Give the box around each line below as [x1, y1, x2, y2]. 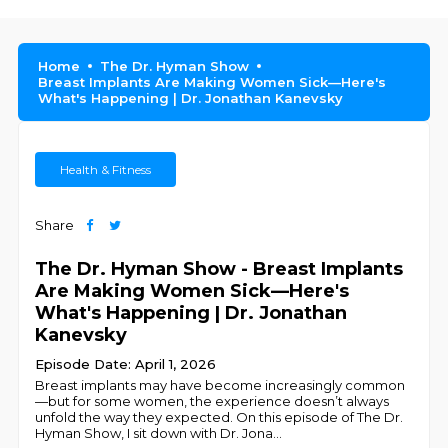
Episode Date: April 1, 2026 [35, 356, 217, 372]
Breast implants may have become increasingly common [35, 377, 406, 393]
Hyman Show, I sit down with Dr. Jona [35, 425, 274, 441]
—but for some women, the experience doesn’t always [35, 393, 390, 409]
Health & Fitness [60, 162, 152, 177]
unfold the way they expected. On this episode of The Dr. [35, 409, 404, 425]
